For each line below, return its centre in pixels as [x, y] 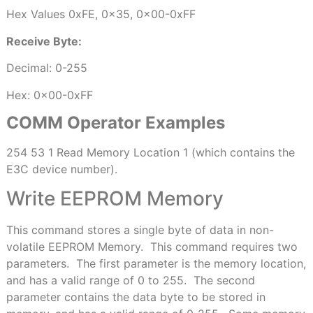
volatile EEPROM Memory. [74, 247]
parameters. [37, 264]
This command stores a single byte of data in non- [140, 230]
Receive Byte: [44, 41]
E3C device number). [61, 169]
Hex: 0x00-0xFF [49, 95]
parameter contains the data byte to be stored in [136, 297]
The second [224, 281]
